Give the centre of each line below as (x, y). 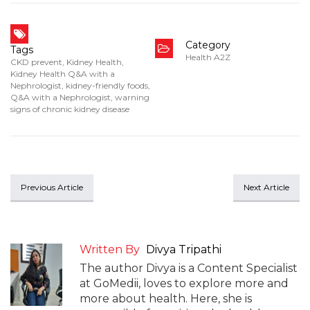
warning (132, 97)
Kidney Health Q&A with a (63, 74)
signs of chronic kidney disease (70, 109)
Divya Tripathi (184, 249)
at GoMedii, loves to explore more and (184, 283)
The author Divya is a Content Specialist (189, 268)
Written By (110, 249)
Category (208, 45)
